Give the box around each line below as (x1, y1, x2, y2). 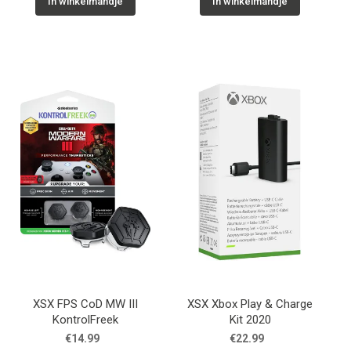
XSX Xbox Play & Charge (187, 297, 313, 312)
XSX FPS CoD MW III (33, 297, 138, 312)
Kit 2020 (229, 313, 271, 327)
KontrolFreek (52, 313, 118, 327)
